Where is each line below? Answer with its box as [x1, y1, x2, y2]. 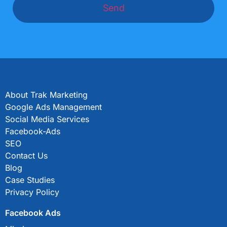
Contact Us [5, 150, 48, 161]
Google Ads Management [5, 102, 102, 112]
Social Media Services [5, 114, 89, 125]
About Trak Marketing [5, 90, 88, 100]
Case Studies [5, 175, 55, 185]
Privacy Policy [5, 187, 59, 198]
